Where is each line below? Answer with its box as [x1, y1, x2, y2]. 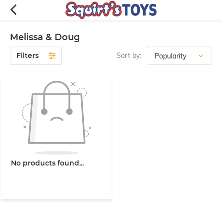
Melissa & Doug [10, 32, 80, 43]
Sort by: [116, 51, 141, 60]
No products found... [11, 158, 84, 167]
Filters [16, 51, 39, 60]
